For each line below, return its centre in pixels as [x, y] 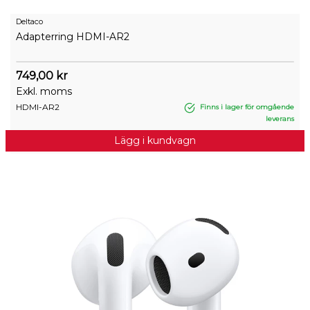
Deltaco [29, 22]
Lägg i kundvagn [155, 140]
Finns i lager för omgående [246, 107]
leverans [280, 118]
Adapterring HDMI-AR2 [73, 37]
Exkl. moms [44, 92]
